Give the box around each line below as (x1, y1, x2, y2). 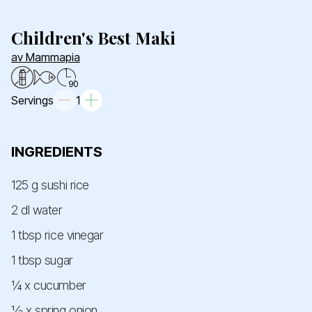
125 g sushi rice (11, 178, 89, 193)
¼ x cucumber (11, 278, 86, 293)
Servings (11, 93, 54, 108)
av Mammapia (11, 50, 80, 65)
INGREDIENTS (11, 143, 102, 161)
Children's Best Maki (11, 26, 175, 49)
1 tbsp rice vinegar (11, 228, 104, 243)
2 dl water (11, 203, 63, 218)
